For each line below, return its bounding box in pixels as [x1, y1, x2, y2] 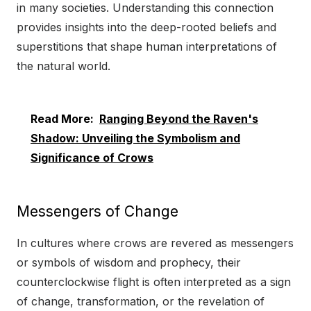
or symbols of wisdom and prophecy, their [17, 255, 241, 270]
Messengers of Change [17, 203, 178, 221]
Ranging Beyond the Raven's [99, 112, 258, 126]
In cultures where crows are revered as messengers [17, 236, 294, 251]
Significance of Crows [31, 151, 153, 165]
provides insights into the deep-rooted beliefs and [17, 20, 276, 35]
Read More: [31, 112, 94, 126]
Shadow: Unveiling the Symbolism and [31, 131, 240, 146]
